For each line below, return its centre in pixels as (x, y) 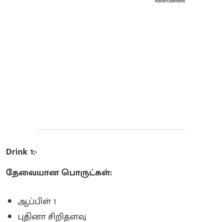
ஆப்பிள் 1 (37, 201)
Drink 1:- (23, 152)
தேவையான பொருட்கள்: (59, 173)
